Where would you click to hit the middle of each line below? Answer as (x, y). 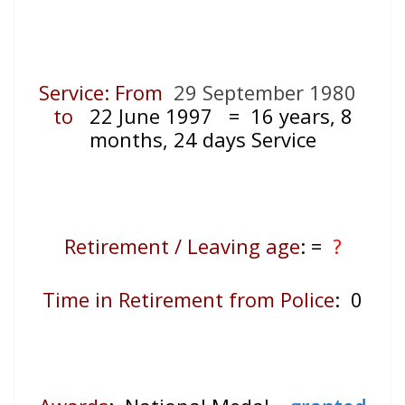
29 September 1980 (264, 93)
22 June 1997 (148, 116)
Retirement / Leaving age (182, 246)
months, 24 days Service (202, 140)
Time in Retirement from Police (188, 300)
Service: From (103, 93)
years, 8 (316, 116)
